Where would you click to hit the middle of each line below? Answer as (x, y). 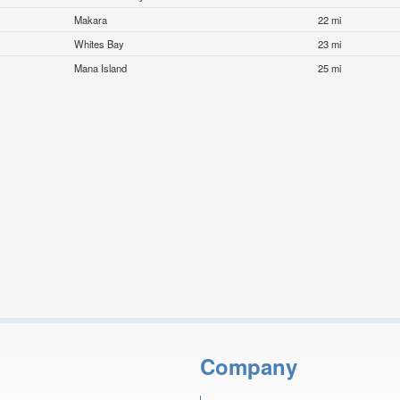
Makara (91, 20)
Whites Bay (100, 44)
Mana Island (101, 68)
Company (249, 366)
